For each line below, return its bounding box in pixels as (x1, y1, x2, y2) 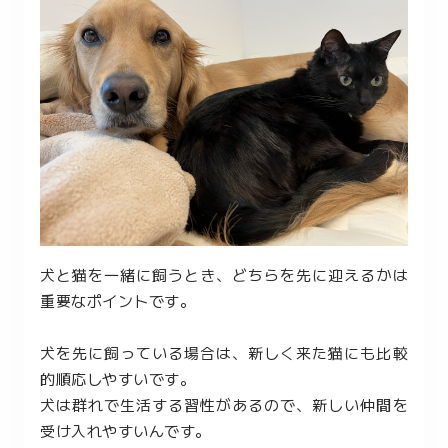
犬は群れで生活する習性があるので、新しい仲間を (40, 394, 408, 415)
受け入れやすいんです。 (40, 420, 211, 441)
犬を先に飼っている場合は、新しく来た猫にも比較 (40, 342, 408, 363)
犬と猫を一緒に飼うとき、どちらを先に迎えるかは (40, 264, 408, 285)
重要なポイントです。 (40, 290, 195, 311)
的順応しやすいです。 (40, 368, 195, 389)
